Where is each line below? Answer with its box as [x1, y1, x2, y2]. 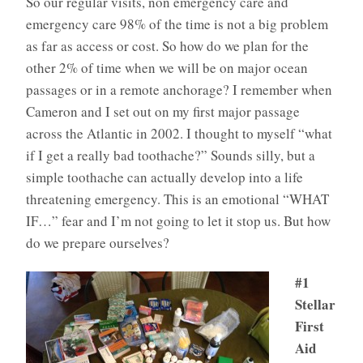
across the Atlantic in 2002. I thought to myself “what [26, 123, 332, 143]
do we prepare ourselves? [26, 233, 169, 252]
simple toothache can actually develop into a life [26, 167, 303, 186]
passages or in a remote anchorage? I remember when [26, 79, 332, 99]
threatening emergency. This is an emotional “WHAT [26, 189, 329, 208]
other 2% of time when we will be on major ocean [26, 58, 308, 77]
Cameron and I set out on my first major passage [26, 101, 300, 121]
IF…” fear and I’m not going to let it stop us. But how [26, 211, 331, 230]
